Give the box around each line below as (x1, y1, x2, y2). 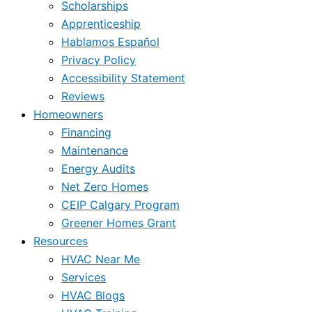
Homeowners (33, 107, 103, 121)
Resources (33, 233, 88, 248)
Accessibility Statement (61, 70, 185, 85)
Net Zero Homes (61, 179, 148, 194)
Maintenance (61, 143, 128, 157)
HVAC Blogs (61, 288, 125, 302)
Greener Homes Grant (61, 215, 176, 230)
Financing (61, 125, 111, 139)
